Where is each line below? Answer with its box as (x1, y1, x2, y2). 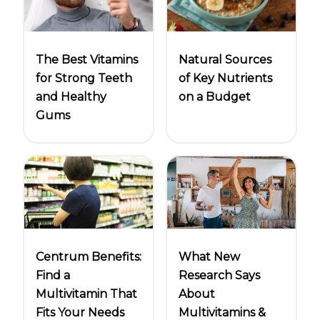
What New (179, 250, 240, 264)
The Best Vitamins (36, 53, 138, 67)
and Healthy (36, 90, 106, 104)
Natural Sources (179, 52, 271, 66)
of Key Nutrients (179, 71, 272, 85)
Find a (36, 269, 70, 283)
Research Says (179, 269, 260, 283)
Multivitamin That (36, 287, 137, 301)
